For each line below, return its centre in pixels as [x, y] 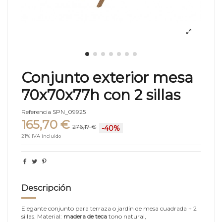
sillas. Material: [42, 216]
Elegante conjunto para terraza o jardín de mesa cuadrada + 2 [109, 208]
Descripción [46, 188]
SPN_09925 [69, 112]
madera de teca [84, 216]
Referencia [36, 112]
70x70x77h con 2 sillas [101, 94]
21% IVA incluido [41, 136]
